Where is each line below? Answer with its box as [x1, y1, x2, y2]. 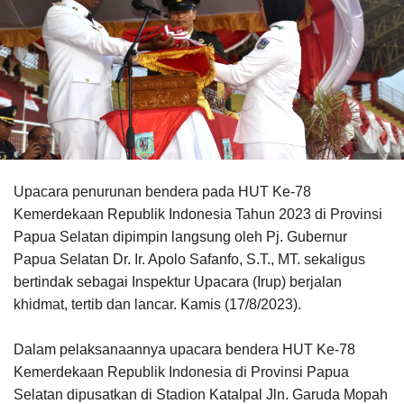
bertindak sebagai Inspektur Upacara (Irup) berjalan [14, 274, 342, 290]
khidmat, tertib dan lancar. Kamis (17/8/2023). [14, 297, 301, 313]
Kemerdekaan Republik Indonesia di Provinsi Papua [14, 364, 349, 381]
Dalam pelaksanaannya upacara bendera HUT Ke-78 [14, 342, 355, 358]
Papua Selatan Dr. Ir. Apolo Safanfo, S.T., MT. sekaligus [14, 252, 365, 268]
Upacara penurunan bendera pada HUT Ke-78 [14, 184, 311, 200]
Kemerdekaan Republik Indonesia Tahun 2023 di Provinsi [14, 207, 382, 223]
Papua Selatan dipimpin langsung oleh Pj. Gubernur [14, 229, 347, 245]
